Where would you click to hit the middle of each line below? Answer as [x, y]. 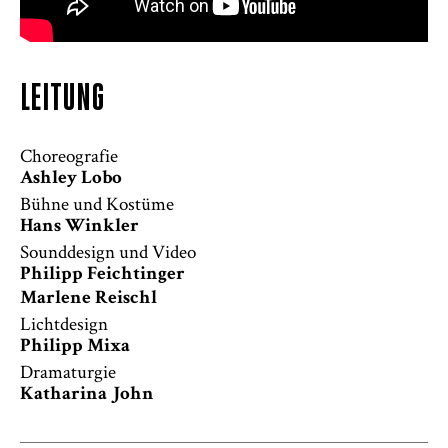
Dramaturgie [68, 372]
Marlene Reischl [88, 300]
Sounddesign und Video [108, 252]
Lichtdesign [64, 324]
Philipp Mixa [75, 348]
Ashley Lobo [71, 180]
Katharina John [87, 396]
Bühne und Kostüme [97, 204]
